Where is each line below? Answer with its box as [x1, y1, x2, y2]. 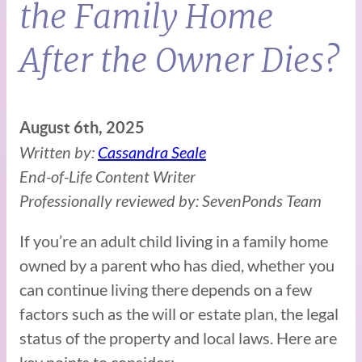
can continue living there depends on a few [19, 279, 312, 299]
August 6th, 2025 [19, 117, 145, 137]
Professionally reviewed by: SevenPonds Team [19, 190, 322, 210]
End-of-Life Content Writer [19, 166, 196, 186]
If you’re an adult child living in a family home [19, 230, 328, 250]
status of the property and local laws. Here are [19, 327, 337, 347]
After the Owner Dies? [19, 40, 340, 81]
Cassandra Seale [98, 141, 206, 162]
